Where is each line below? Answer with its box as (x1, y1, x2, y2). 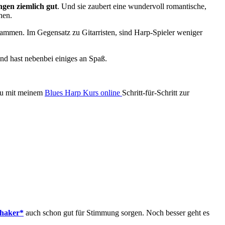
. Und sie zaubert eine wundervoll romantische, (57, 2, 206, 11)
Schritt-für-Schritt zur (122, 88, 189, 97)
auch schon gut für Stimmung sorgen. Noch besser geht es (24, 208, 209, 217)
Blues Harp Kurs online (45, 88, 122, 97)
